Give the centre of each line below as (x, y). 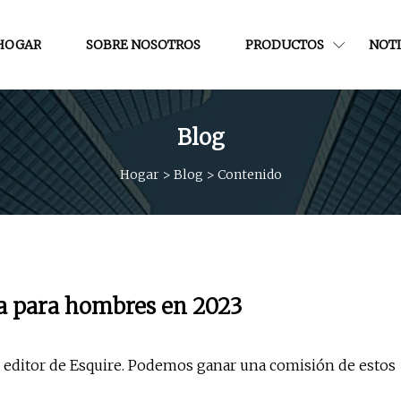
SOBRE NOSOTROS (143, 44)
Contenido (249, 174)
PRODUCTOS (285, 44)
